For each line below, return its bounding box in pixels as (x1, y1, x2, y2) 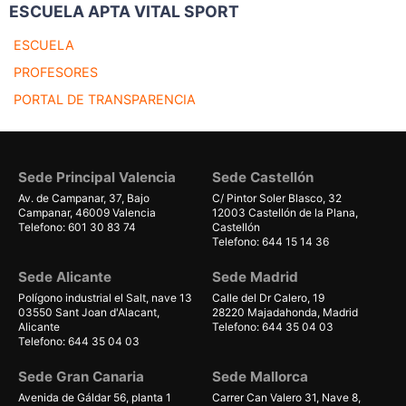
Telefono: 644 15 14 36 (212, 235, 329, 249)
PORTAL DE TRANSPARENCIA (14, 92, 196, 108)
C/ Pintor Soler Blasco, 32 (212, 191, 342, 206)
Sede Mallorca (212, 368, 308, 386)
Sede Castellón (212, 169, 314, 187)
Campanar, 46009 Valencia (18, 206, 156, 220)
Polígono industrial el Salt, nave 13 (18, 291, 192, 305)
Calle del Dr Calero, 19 (212, 291, 324, 305)
